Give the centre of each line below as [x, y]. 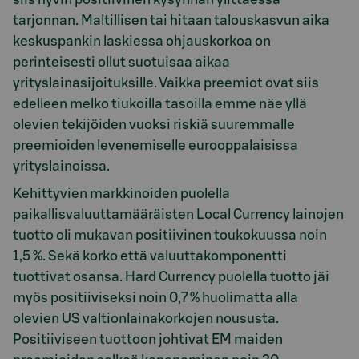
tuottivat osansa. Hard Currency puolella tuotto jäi [171, 277]
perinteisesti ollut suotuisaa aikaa [121, 62]
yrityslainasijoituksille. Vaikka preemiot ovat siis [166, 83]
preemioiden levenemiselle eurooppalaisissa [155, 145]
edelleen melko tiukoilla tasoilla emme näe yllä [160, 103]
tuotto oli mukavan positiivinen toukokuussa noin [170, 236]
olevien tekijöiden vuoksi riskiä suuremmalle [154, 124]
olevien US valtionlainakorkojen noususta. [146, 319]
